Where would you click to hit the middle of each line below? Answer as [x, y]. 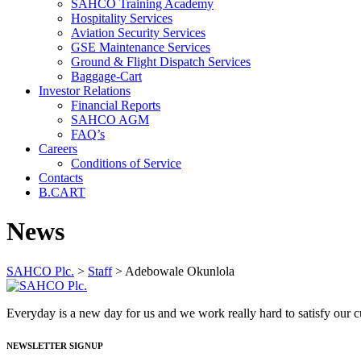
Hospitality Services [122, 18]
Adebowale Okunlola [180, 271]
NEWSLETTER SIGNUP [55, 345]
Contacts [61, 178]
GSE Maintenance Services [141, 47]
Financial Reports [116, 105]
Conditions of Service [126, 163]
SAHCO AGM [110, 120]
